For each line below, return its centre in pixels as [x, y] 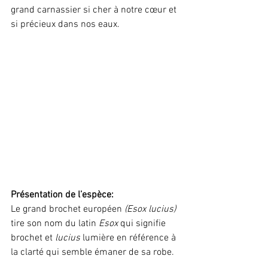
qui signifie [143, 224]
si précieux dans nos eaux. [65, 25]
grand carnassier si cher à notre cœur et [95, 10]
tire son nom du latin [55, 224]
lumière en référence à [129, 238]
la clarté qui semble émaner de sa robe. [92, 253]
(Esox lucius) [150, 210]
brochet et [33, 238]
